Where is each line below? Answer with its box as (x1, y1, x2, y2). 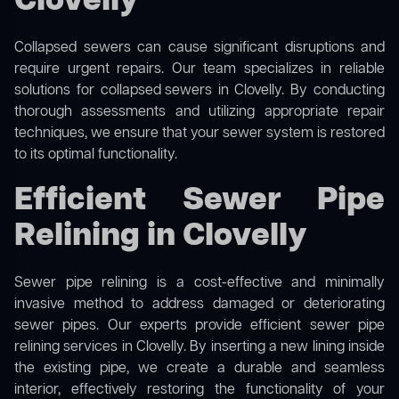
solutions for (14, 81, 101, 102)
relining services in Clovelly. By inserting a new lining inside (14, 338, 385, 358)
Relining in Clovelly (14, 215, 307, 259)
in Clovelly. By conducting (211, 81, 386, 102)
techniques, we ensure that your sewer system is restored (14, 124, 385, 144)
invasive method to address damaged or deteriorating (14, 295, 385, 315)
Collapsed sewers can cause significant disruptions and (14, 38, 385, 59)
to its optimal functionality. (14, 145, 177, 166)
